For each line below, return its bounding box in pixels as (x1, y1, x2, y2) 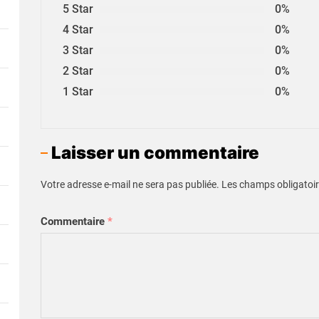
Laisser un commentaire (51, 142, 259, 164)
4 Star (62, 23, 93, 37)
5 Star (62, 2, 93, 16)
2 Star (62, 64, 93, 78)
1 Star (62, 85, 93, 99)
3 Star (62, 43, 93, 58)
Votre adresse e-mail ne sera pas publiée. (40, 179, 219, 192)
